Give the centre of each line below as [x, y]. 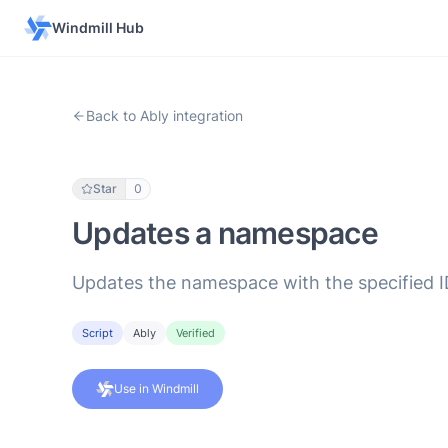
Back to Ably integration [164, 115]
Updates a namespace [225, 232]
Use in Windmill [156, 388]
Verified [195, 333]
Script [97, 333]
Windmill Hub [98, 27]
